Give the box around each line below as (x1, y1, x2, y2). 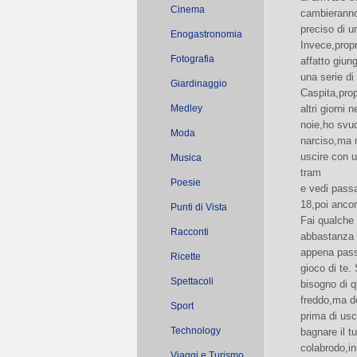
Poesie (171, 177, 201, 188)
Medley (171, 103, 202, 114)
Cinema (171, 4, 205, 15)
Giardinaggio (171, 78, 227, 89)
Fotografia (171, 53, 214, 65)
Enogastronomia (171, 29, 242, 40)
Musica (171, 152, 202, 163)
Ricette (171, 251, 201, 262)
